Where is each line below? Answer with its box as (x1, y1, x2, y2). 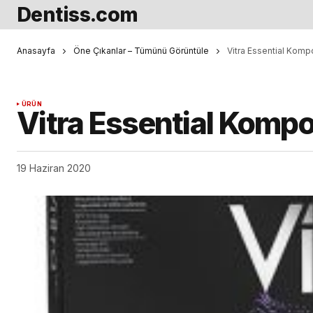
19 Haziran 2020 (17, 162, 91, 175)
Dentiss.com (17, 2, 138, 27)
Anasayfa (17, 45, 55, 56)
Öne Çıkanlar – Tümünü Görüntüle (73, 45, 209, 56)
